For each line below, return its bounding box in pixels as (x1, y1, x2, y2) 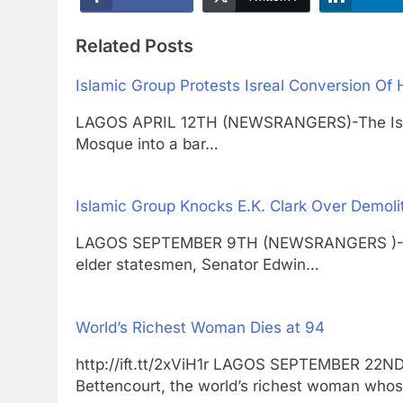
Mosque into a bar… (76, 134, 219, 153)
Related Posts (76, 35, 193, 57)
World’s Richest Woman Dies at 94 (76, 318, 325, 336)
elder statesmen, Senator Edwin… (76, 255, 319, 274)
